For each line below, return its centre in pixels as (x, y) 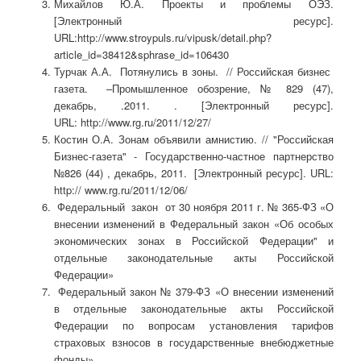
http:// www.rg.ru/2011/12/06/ (120, 189)
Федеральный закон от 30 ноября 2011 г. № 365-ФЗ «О (193, 206)
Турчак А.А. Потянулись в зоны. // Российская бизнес (193, 71)
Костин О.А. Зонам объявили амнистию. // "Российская (193, 139)
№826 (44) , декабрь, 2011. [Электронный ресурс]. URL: (193, 172)
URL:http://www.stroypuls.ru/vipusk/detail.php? (162, 37)
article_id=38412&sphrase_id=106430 (141, 54)
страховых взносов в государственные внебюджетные (193, 342)
